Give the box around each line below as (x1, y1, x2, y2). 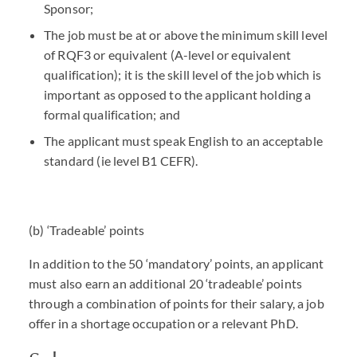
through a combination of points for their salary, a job (29, 296, 324, 311)
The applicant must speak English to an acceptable (44, 133, 323, 148)
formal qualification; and (44, 107, 181, 122)
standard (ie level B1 (44, 153, 160, 168)
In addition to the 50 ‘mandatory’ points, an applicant (29, 256, 324, 271)
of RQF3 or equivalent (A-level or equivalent (44, 47, 292, 62)
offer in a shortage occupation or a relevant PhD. (29, 316, 298, 331)
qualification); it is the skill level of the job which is (44, 67, 322, 82)
